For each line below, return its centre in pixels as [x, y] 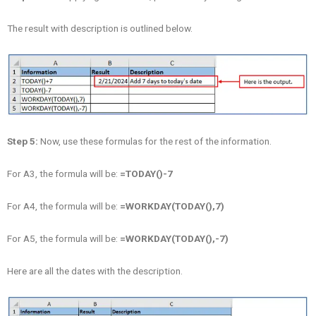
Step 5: [23, 141]
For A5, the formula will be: [63, 238]
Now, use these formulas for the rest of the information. [155, 141]
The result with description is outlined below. [100, 28]
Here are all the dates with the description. [95, 271]
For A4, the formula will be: [63, 206]
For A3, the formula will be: [63, 173]
